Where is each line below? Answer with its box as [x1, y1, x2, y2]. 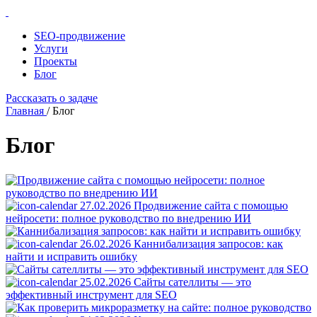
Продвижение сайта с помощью [134, 199, 288, 212]
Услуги [34, 42, 68, 54]
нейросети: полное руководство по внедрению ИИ [6, 212, 251, 224]
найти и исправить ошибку [6, 250, 137, 263]
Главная [6, 105, 44, 117]
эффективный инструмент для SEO [6, 288, 177, 301]
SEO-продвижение [34, 30, 125, 42]
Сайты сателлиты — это [134, 275, 251, 288]
